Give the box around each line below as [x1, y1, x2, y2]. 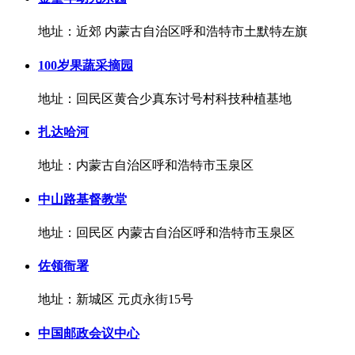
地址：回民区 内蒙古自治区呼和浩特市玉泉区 [38, 225, 295, 239]
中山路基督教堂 [38, 192, 127, 206]
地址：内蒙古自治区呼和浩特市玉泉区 [38, 158, 254, 173]
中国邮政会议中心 [38, 326, 139, 340]
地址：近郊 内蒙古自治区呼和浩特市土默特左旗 [38, 25, 307, 39]
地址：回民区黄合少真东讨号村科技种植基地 [38, 91, 292, 105]
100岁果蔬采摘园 [38, 58, 133, 72]
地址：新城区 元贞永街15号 [38, 292, 193, 307]
